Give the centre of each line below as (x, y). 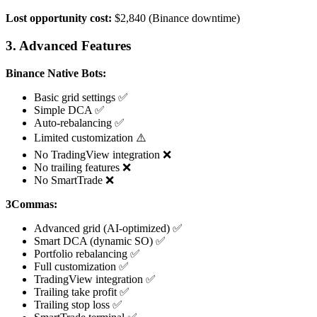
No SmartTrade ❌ (74, 180)
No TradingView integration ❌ (103, 154)
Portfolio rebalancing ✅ (87, 253)
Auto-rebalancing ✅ (79, 122)
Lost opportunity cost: (59, 18)
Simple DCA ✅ (69, 110)
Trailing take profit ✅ (82, 292)
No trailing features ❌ (82, 167)
